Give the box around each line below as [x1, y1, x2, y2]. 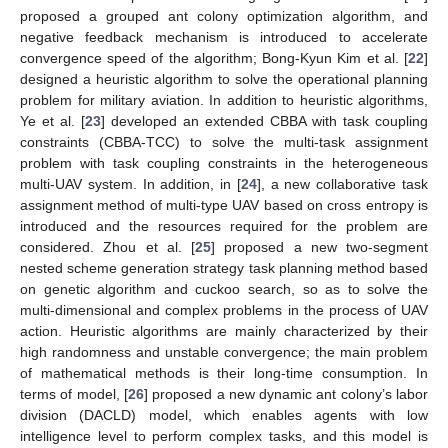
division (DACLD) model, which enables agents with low [20, 406, 428, 423]
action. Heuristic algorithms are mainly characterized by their [20, 322, 428, 339]
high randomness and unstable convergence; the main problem [20, 343, 428, 360]
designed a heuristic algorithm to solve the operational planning [20, 70, 428, 87]
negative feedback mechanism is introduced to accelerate [20, 28, 428, 45]
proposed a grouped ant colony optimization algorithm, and [20, 7, 428, 24]
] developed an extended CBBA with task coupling [101, 112, 428, 129]
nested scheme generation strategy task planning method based [20, 259, 428, 276]
